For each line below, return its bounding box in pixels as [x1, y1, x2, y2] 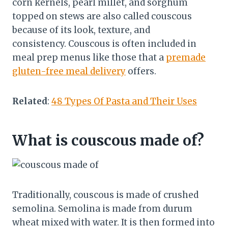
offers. [126, 66, 156, 77]
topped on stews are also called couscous [12, 11, 192, 22]
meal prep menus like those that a [12, 52, 166, 64]
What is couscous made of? [12, 131, 204, 150]
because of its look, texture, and [12, 24, 150, 36]
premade [166, 52, 206, 64]
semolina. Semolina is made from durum [12, 203, 192, 215]
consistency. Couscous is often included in [12, 38, 196, 50]
